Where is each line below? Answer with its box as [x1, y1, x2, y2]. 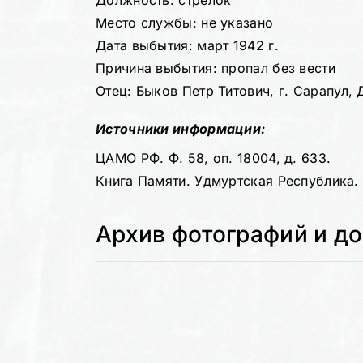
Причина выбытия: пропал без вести [96, 60, 335, 76]
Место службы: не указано [96, 15, 274, 31]
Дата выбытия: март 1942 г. [96, 37, 279, 53]
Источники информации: [96, 121, 266, 138]
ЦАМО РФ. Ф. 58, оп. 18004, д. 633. [96, 150, 331, 167]
